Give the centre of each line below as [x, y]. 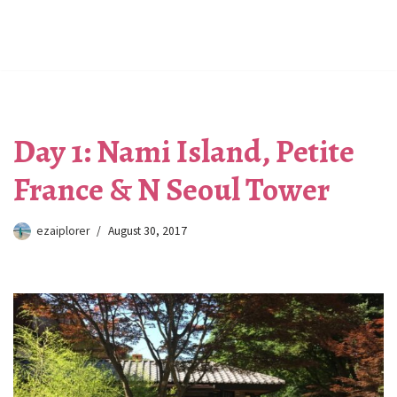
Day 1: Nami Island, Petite [184, 151]
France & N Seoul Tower [171, 189]
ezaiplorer [63, 231]
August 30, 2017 [148, 231]
